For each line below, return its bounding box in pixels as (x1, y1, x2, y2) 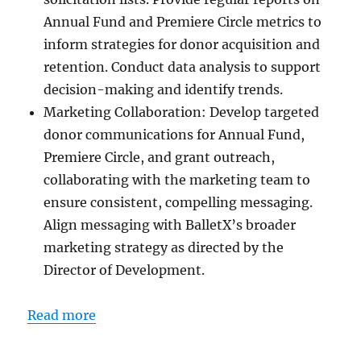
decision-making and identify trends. (44, 81, 284, 98)
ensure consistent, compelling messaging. (44, 193, 313, 210)
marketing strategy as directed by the (44, 239, 284, 255)
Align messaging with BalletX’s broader (44, 216, 297, 233)
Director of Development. (44, 261, 205, 278)
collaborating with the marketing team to (44, 171, 311, 188)
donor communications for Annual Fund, (44, 126, 305, 143)
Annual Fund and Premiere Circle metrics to (44, 13, 322, 30)
